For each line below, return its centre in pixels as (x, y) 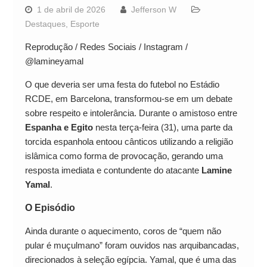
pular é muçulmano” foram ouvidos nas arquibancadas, (132, 246)
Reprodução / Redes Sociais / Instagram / (106, 47)
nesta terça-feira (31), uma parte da (162, 128)
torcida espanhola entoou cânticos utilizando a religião (129, 142)
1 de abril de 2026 (71, 10)
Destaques (45, 24)
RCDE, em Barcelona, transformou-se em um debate (128, 99)
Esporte (85, 24)
